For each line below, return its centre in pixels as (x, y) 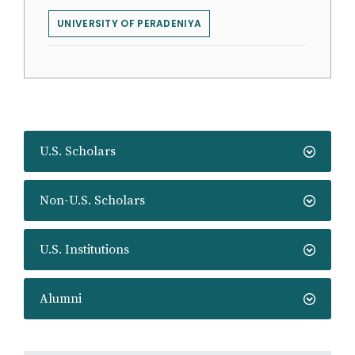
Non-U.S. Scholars (92, 200)
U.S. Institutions (84, 250)
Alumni (61, 299)
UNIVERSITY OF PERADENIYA (130, 23)
